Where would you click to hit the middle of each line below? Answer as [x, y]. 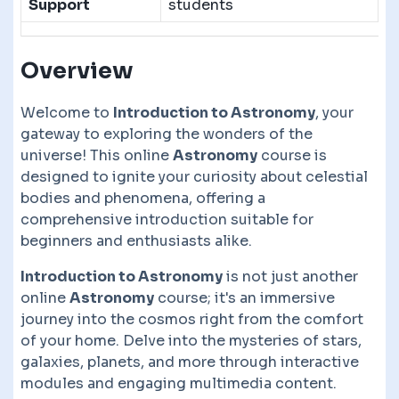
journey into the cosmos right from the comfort [192, 319]
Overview [77, 70]
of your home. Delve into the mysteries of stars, [191, 340]
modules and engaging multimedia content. [179, 383]
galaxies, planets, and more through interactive [190, 362]
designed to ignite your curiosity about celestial [194, 176]
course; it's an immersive [244, 297]
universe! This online [97, 155]
